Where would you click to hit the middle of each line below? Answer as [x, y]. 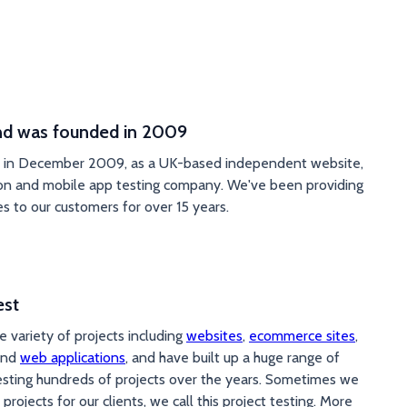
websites [214, 336]
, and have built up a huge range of [233, 357]
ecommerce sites [302, 336]
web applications [73, 357]
